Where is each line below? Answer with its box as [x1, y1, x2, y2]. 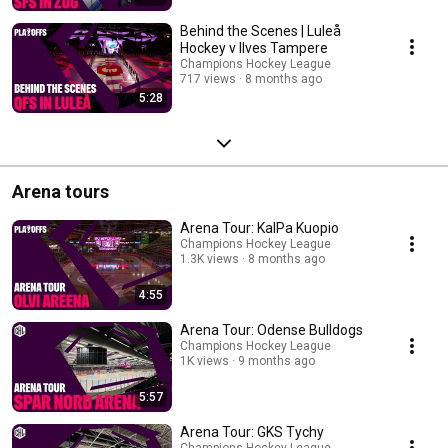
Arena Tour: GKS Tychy [180, 423, 324, 440]
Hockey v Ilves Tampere [180, 39, 328, 56]
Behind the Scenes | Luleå [180, 22, 341, 39]
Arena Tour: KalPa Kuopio [180, 219, 339, 236]
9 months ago [238, 353, 315, 368]
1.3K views [180, 251, 239, 266]
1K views [180, 353, 229, 368]
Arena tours [12, 180, 109, 202]
